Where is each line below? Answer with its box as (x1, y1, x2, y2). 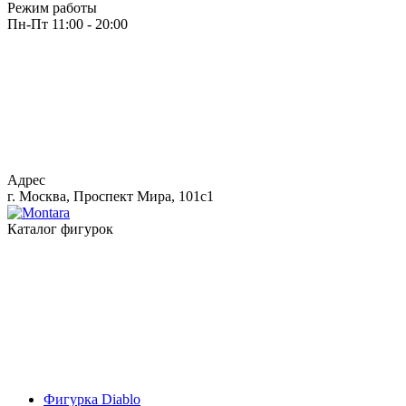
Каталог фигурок (7, 221, 113, 237)
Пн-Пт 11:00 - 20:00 (7, 16, 128, 32)
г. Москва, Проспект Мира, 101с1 (7, 188, 214, 204)
